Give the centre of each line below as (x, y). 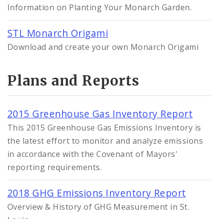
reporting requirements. (55, 167)
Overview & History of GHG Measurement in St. (99, 207)
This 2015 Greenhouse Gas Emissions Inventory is (104, 128)
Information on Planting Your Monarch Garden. (100, 7)
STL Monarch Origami (58, 33)
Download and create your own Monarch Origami (103, 47)
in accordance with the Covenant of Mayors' (93, 154)
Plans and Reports (73, 81)
